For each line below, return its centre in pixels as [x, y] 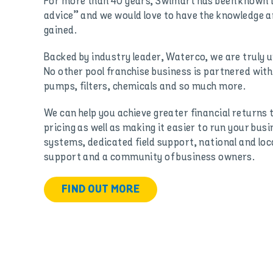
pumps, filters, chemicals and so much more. [145, 86]
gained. [60, 30]
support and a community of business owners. [149, 157]
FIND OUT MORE [101, 189]
